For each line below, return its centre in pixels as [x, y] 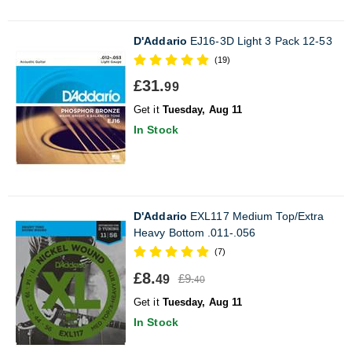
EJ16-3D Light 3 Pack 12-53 [259, 40]
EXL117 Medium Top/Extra [255, 216]
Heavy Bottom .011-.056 [195, 232]
